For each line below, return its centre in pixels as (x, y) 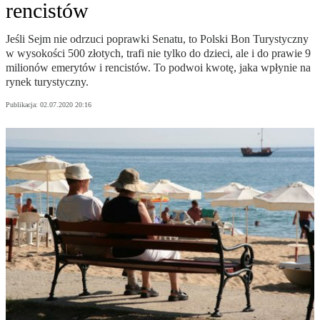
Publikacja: (23, 105)
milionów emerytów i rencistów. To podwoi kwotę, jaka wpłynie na (158, 68)
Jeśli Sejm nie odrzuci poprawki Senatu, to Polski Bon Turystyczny (157, 39)
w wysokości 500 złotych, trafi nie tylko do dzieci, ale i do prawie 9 (158, 54)
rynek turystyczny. (47, 82)
